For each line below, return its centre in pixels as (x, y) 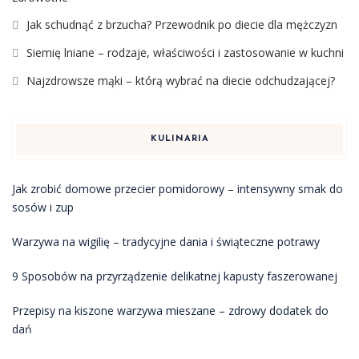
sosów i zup (43, 207)
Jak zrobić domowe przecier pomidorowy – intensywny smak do (177, 188)
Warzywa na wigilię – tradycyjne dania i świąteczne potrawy (166, 241)
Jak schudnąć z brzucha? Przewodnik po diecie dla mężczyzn (182, 24)
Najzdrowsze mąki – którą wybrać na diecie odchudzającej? (181, 80)
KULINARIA (179, 139)
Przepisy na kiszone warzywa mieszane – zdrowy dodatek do (170, 310)
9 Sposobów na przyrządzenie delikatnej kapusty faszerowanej (175, 276)
